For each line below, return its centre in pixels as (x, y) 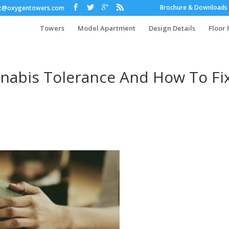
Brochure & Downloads (193, 7)
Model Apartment (106, 28)
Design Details (172, 28)
